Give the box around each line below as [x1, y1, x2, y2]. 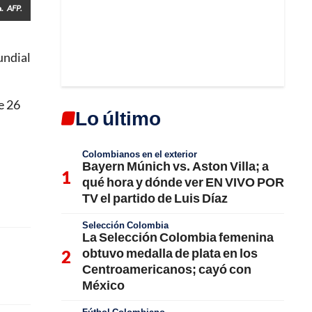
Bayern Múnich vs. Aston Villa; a [82, 158, 269, 173]
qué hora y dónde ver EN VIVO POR [82, 174, 284, 189]
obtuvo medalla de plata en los [82, 245, 258, 260]
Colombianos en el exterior [82, 148, 197, 159]
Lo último [75, 106, 161, 130]
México [82, 277, 125, 292]
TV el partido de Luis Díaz [82, 190, 228, 205]
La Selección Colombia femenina [82, 229, 274, 244]
